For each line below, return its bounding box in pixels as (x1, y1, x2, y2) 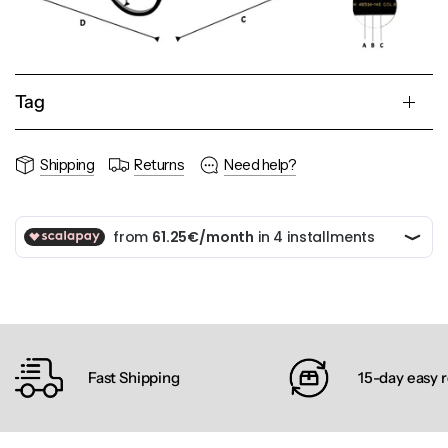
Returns (134, 155, 185, 175)
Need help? (223, 155, 297, 175)
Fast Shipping (88, 368, 180, 388)
